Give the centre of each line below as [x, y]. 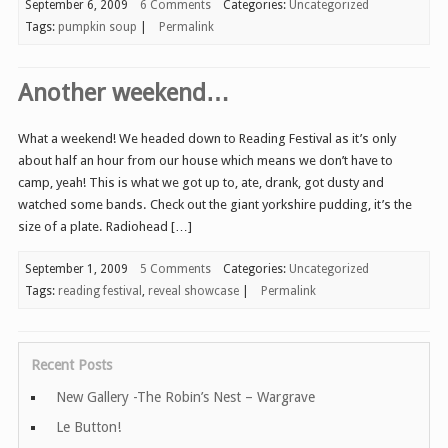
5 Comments [175, 269]
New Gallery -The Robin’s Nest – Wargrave [185, 396]
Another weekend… [124, 93]
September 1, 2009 [76, 269]
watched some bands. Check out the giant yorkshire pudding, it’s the [215, 205]
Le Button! [88, 426]
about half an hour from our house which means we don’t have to [205, 161]
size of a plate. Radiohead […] [105, 227]
